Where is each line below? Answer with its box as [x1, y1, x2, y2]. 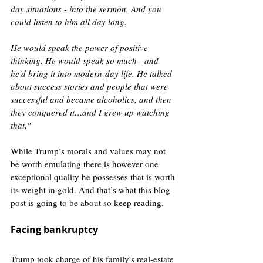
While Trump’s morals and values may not [11, 144, 168, 157]
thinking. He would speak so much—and [11, 54, 161, 66]
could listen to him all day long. [11, 15, 127, 28]
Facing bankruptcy [11, 222, 98, 236]
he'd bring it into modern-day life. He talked [11, 67, 174, 79]
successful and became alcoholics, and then [11, 93, 174, 105]
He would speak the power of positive [11, 41, 150, 53]
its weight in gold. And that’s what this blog [11, 183, 173, 195]
